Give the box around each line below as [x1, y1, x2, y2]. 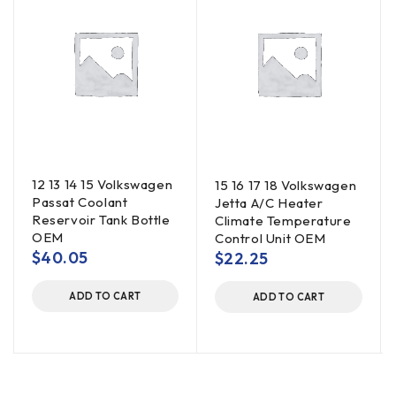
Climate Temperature [215, 212, 352, 229]
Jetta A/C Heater [215, 194, 324, 211]
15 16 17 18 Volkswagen [215, 177, 357, 194]
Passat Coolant [32, 194, 128, 210]
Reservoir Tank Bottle [32, 211, 171, 228]
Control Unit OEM [215, 230, 326, 247]
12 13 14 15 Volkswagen [32, 176, 173, 193]
